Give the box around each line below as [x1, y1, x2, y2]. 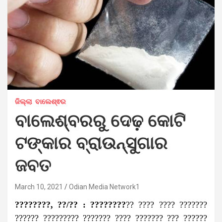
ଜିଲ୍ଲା [15, 97, 32, 106]
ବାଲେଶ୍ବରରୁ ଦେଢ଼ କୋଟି [15, 112, 185, 130]
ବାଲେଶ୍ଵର [35, 97, 66, 106]
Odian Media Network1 [69, 182, 140, 191]
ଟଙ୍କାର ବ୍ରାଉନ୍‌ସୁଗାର [15, 135, 167, 153]
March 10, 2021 [15, 182, 63, 191]
